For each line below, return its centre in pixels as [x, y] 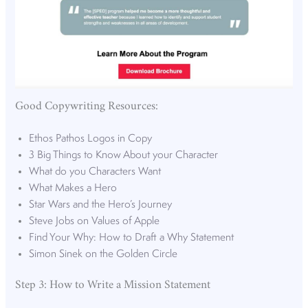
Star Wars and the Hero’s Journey [101, 205]
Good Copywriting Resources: [87, 107]
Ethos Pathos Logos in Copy [91, 139]
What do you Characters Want [95, 172]
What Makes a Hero [73, 188]
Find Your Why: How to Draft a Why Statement [132, 238]
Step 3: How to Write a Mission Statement [113, 285]
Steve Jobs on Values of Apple [95, 221]
